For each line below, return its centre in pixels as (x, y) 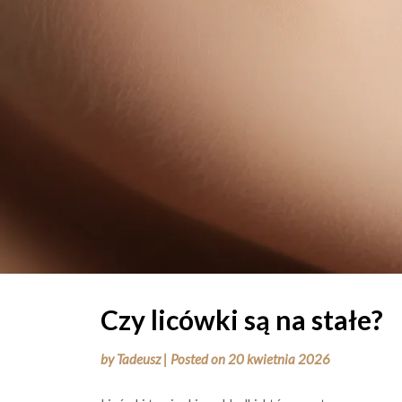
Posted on (199, 359)
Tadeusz (139, 359)
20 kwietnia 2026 (279, 359)
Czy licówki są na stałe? (242, 319)
